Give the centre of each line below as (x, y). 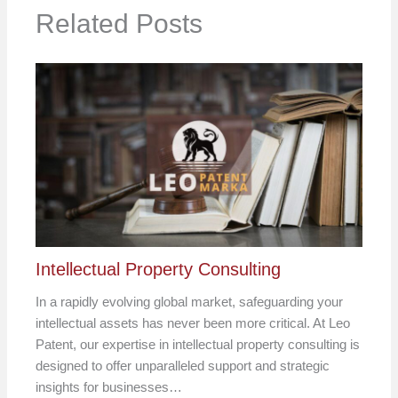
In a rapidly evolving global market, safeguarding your (190, 301)
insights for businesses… (109, 386)
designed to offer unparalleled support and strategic (183, 365)
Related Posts (119, 23)
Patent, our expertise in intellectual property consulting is (198, 344)
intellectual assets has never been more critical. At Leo (193, 322)
